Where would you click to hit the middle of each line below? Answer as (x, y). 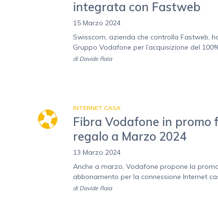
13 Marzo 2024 (97, 153)
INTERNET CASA (97, 108)
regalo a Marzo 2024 (130, 136)
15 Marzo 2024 (97, 23)
